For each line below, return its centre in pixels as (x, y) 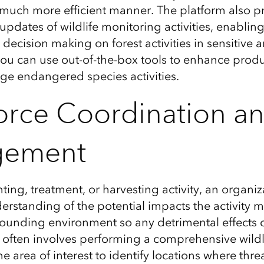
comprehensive (194, 239)
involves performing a (91, 239)
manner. (133, 10)
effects (239, 222)
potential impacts (145, 206)
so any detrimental (169, 222)
